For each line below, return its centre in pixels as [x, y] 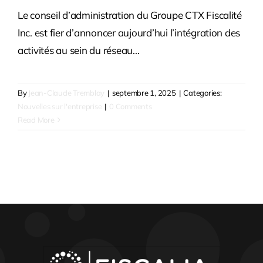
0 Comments [131, 107]
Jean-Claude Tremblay [67, 93]
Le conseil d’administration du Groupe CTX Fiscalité [129, 15]
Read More [36, 120]
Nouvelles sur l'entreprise [60, 107]
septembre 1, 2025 [144, 93]
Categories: [203, 93]
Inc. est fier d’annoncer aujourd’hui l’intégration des [129, 33]
